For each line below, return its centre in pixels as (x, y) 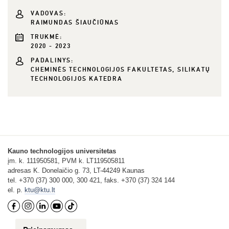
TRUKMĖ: (47, 37)
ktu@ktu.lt (40, 190)
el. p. (16, 190)
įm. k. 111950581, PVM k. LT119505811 (66, 161)
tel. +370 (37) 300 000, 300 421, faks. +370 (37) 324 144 (91, 180)
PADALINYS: (52, 61)
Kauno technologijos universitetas (62, 151)
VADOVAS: (49, 14)
